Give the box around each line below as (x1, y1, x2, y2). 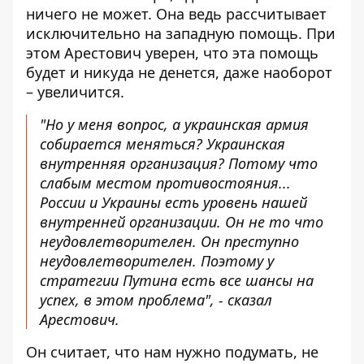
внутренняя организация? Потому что (40, 154, 318, 173)
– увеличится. (26, 82, 124, 102)
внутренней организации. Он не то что (40, 212, 323, 232)
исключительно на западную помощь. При (26, 24, 336, 43)
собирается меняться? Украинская (40, 134, 285, 154)
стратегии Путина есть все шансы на (40, 271, 314, 290)
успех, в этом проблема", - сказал (40, 290, 272, 310)
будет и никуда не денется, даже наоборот (26, 63, 332, 82)
